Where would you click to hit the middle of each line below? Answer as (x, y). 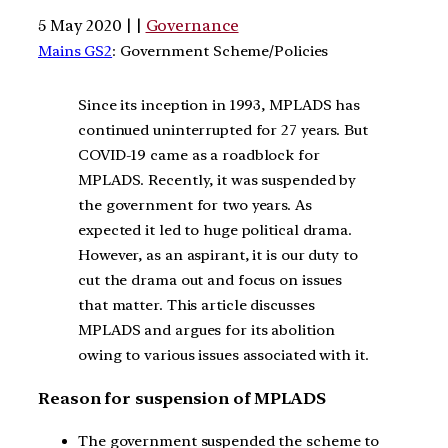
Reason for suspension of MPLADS (182, 398)
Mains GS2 (75, 50)
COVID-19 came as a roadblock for (199, 155)
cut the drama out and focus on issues (210, 280)
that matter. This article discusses (196, 305)
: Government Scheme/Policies (220, 50)
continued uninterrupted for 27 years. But (223, 130)
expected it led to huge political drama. (215, 230)
